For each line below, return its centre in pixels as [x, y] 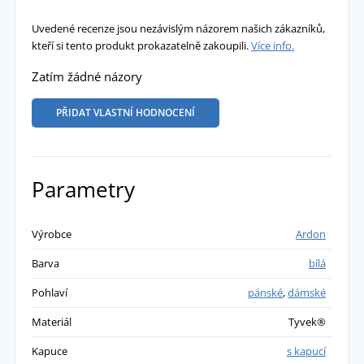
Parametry [83, 189]
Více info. [272, 45]
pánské [265, 292]
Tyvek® [307, 321]
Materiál [51, 321]
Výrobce [51, 234]
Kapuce [49, 351]
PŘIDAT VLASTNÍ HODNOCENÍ [125, 112]
